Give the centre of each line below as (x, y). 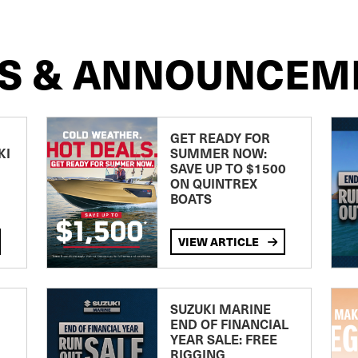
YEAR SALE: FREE (223, 339)
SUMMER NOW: (218, 153)
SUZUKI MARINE (220, 308)
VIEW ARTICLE (219, 242)
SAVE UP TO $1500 (228, 168)
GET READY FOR (220, 137)
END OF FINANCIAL (229, 324)
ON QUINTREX (213, 183)
